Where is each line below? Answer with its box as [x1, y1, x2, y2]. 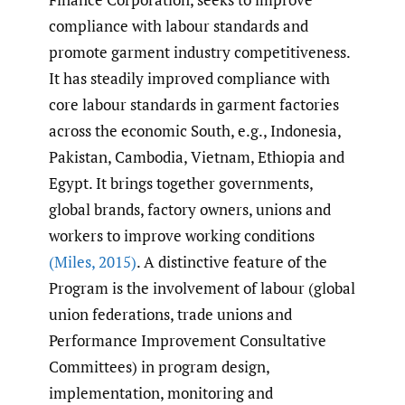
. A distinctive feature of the [137, 251, 327, 273]
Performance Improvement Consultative [49, 330, 326, 352]
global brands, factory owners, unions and [49, 199, 331, 221]
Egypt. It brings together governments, [49, 173, 313, 194]
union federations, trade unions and [49, 304, 292, 325]
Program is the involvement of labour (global [49, 278, 355, 299]
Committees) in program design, [49, 356, 269, 378]
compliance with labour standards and [49, 15, 308, 37]
